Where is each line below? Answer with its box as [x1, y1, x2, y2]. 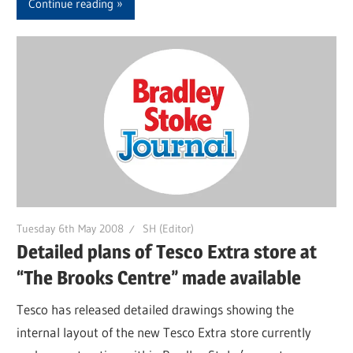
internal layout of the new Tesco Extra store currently [17, 323, 312, 340]
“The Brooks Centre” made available [17, 266, 302, 290]
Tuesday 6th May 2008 [17, 221, 124, 236]
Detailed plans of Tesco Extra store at [17, 240, 318, 264]
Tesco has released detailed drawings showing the [17, 300, 295, 318]
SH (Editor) [143, 221, 195, 236]
